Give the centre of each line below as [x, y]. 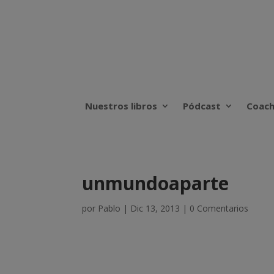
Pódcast [202, 106]
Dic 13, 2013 [155, 209]
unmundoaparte [156, 183]
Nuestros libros [121, 106]
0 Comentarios [219, 209]
